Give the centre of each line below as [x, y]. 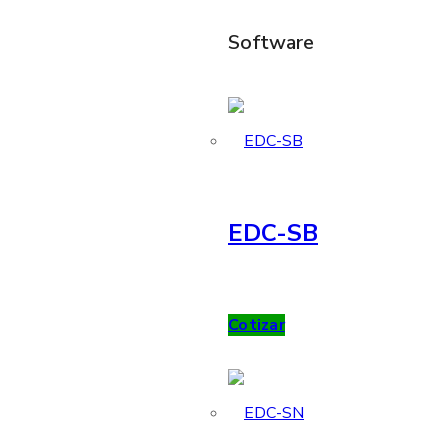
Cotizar [256, 324]
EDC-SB [273, 233]
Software [271, 43]
